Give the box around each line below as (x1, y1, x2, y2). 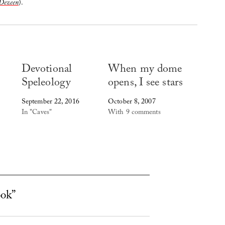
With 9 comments (108, 107, 161, 120)
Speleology (21, 74, 71, 93)
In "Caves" (21, 107, 52, 120)
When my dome (108, 61, 182, 80)
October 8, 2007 (108, 96, 156, 109)
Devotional (21, 61, 72, 80)
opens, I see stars (108, 74, 183, 93)
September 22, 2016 (21, 96, 79, 109)
